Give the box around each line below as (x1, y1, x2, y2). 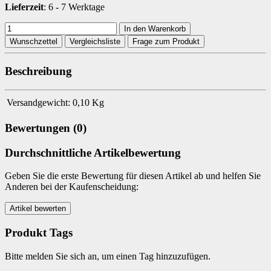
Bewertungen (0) (5, 121, 87, 134)
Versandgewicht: (7, 97, 70, 108)
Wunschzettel (10, 36, 57, 46)
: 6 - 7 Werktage (44, 1, 105, 12)
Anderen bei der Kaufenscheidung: (5, 181, 139, 192)
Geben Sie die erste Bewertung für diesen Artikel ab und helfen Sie (5, 171, 261, 181)
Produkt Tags (5, 226, 73, 240)
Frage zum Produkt (132, 36, 200, 46)
